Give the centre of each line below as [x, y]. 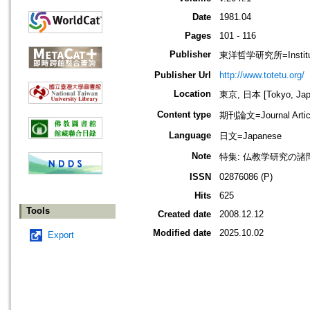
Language [190, 136]
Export [61, 235]
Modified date [182, 233]
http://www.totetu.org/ [262, 75]
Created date [184, 215]
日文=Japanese [250, 136]
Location [192, 94]
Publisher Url [183, 75]
